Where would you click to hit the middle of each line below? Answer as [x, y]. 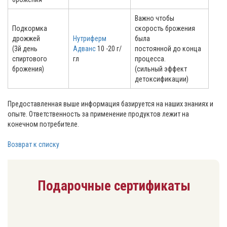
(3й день [25, 49]
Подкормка [30, 29]
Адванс [84, 49]
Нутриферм [90, 39]
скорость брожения [165, 29]
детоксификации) [162, 79]
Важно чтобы [155, 18]
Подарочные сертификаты [114, 186]
